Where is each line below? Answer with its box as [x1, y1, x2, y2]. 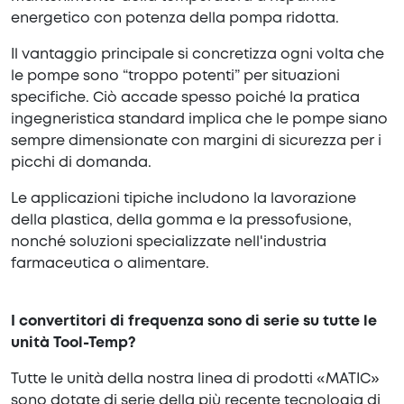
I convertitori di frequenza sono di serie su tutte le [11, 315, 377, 329]
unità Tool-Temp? [11, 336, 136, 351]
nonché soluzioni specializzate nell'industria [11, 235, 326, 250]
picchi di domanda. [11, 156, 155, 170]
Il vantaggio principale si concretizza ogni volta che [11, 48, 384, 62]
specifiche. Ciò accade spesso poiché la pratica [11, 91, 360, 106]
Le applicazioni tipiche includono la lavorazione [11, 192, 356, 207]
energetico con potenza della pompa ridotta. [11, 12, 343, 26]
